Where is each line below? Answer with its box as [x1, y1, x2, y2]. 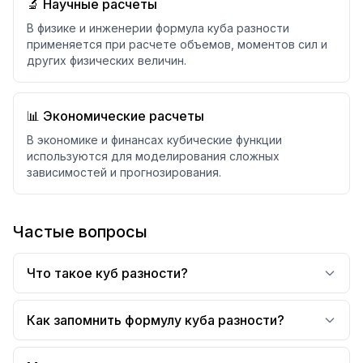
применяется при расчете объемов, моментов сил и [27, 37, 327, 51]
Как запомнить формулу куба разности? [27, 312, 284, 328]
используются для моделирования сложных [27, 149, 280, 163]
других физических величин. [27, 53, 186, 67]
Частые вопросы [13, 222, 147, 241]
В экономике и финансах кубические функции [27, 133, 282, 147]
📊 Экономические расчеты [27, 108, 204, 124]
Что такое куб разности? [27, 265, 188, 281]
